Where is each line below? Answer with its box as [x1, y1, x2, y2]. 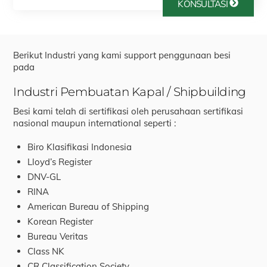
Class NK [27, 245, 65, 257]
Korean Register [27, 215, 94, 227]
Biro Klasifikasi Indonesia [27, 141, 132, 153]
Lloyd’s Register [27, 156, 92, 167]
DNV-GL [27, 170, 61, 182]
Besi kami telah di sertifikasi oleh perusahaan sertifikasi [13, 105, 244, 117]
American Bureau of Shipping [27, 200, 150, 212]
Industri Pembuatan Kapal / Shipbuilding [13, 85, 246, 100]
